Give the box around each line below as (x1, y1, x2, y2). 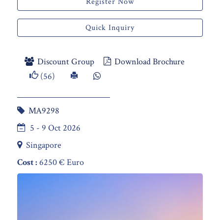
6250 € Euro (37, 157, 84, 168)
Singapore (26, 139, 61, 151)
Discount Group (35, 56, 94, 67)
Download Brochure (112, 56, 185, 67)
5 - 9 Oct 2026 (30, 122, 81, 134)
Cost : (17, 157, 37, 168)
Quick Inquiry (85, 23, 135, 33)
